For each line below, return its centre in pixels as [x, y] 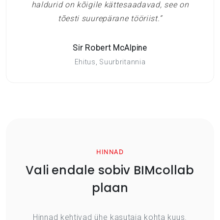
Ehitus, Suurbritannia [110, 62]
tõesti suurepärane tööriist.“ [110, 18]
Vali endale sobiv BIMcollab [110, 170]
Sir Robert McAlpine [110, 48]
